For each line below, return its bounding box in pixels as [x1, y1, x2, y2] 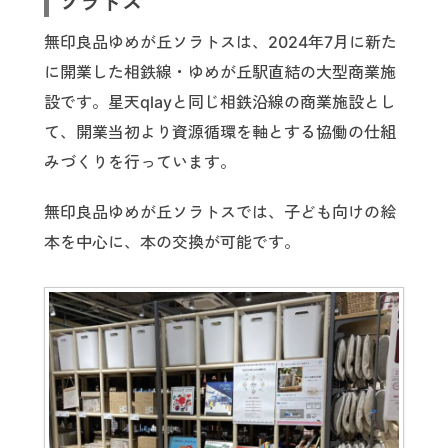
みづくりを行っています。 [44, 151, 236, 172]
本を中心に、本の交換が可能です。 [44, 232, 300, 253]
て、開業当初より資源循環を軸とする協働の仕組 [44, 121, 396, 142]
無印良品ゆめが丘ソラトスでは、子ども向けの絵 [44, 202, 396, 223]
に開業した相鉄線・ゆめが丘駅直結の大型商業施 [44, 61, 396, 82]
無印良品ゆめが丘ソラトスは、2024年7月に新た [44, 31, 397, 52]
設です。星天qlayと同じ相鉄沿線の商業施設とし [44, 91, 396, 112]
